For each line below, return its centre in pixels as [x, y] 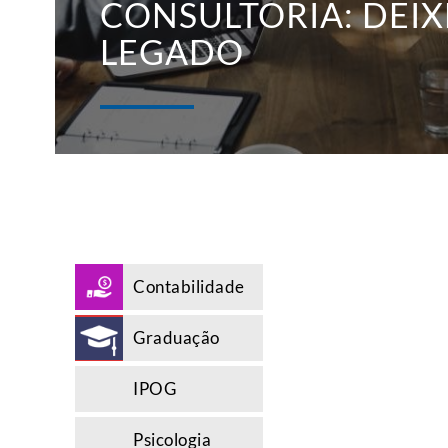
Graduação [176, 337]
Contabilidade [189, 286]
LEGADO [172, 51]
